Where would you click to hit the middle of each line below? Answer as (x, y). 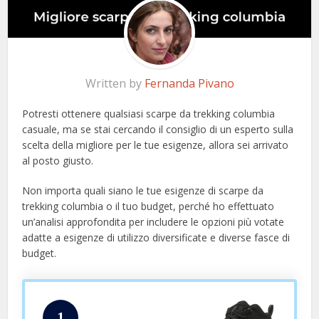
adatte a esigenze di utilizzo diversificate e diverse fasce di (156, 238)
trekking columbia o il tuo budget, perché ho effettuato (148, 206)
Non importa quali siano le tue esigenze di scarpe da (143, 191)
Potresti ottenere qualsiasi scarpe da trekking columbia (149, 114)
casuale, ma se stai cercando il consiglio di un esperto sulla (158, 130)
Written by (115, 84)
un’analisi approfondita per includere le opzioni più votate (153, 222)
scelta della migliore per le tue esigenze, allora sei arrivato (156, 145)
